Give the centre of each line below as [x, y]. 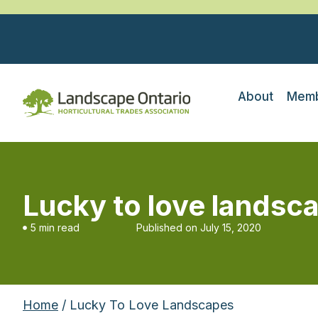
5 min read [55, 227]
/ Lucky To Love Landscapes [146, 305]
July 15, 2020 [231, 227]
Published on [167, 227]
